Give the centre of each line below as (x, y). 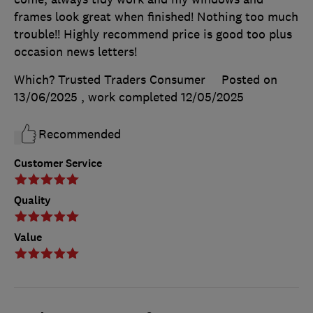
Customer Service (58, 163)
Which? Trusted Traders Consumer (110, 80)
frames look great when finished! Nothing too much (156, 17)
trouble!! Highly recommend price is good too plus (153, 35)
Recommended (80, 134)
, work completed (131, 97)
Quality (32, 201)
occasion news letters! (75, 52)
